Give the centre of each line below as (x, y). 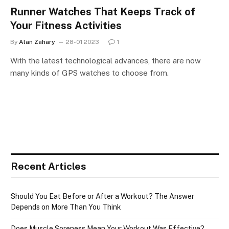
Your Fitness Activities (66, 25)
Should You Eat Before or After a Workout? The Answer (102, 196)
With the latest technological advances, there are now (106, 60)
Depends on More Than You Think (66, 207)
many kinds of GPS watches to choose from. (89, 73)
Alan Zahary (37, 42)
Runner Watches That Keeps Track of (103, 12)
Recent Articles (49, 166)
